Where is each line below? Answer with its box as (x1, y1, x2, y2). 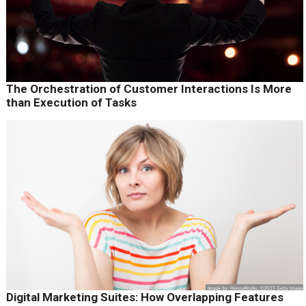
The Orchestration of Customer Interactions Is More (5, 81, 292, 96)
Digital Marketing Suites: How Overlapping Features (5, 290, 283, 304)
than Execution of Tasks (5, 95, 137, 109)
